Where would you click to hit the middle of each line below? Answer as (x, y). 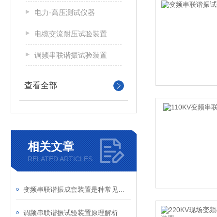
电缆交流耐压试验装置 (71, 34)
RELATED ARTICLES (60, 159)
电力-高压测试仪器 (65, 12)
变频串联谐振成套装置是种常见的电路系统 (122, 189)
